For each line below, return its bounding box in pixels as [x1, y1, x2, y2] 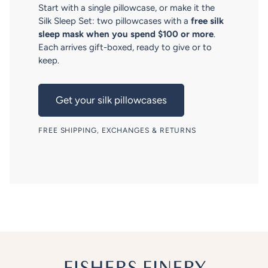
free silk [191, 16, 224, 27]
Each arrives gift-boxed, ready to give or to [38, 42, 212, 53]
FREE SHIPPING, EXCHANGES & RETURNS [38, 126, 197, 135]
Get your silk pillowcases [56, 94, 167, 106]
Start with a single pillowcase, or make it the [38, 2, 215, 14]
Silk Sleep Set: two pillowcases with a [38, 16, 191, 27]
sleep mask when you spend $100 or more [38, 29, 214, 40]
